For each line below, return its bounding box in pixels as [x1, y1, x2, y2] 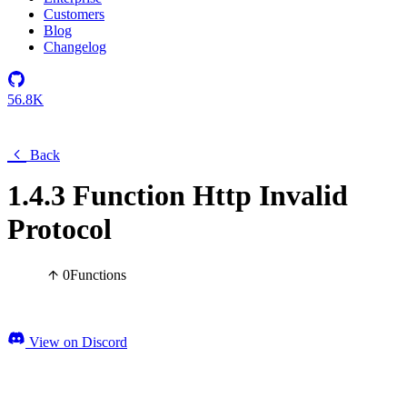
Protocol [7, 213, 112, 245]
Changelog [44, 39, 106, 55]
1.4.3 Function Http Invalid [7, 179, 348, 212]
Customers [44, 6, 104, 22]
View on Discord [25, 334, 127, 351]
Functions [70, 267, 126, 283]
